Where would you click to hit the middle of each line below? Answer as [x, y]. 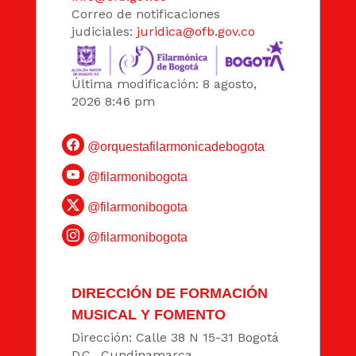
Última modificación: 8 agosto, [164, 83]
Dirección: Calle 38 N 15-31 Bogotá [175, 337]
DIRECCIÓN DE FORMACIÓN [169, 292]
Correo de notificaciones [145, 14]
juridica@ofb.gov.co [195, 32]
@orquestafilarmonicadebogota [174, 146]
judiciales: [104, 32]
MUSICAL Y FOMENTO [148, 314]
